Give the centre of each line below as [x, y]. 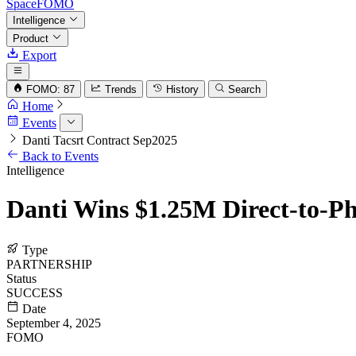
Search [245, 90]
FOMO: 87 [51, 90]
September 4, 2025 [54, 323]
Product [32, 38]
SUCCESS [35, 292]
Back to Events [59, 156]
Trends [120, 90]
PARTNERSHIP [49, 264]
